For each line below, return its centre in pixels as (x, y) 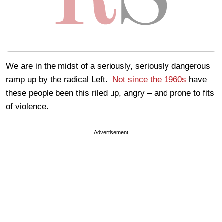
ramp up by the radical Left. (59, 80)
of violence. (27, 107)
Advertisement (111, 133)
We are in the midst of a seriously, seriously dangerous (108, 66)
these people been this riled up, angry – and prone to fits (110, 93)
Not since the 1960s (149, 80)
